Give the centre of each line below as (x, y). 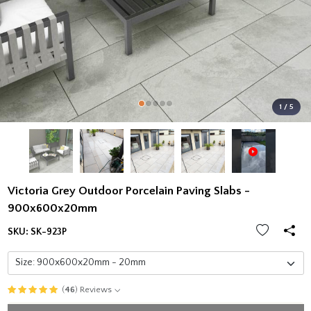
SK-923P (48, 232)
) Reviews (93, 290)
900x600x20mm (52, 208)
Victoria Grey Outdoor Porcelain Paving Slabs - (128, 191)
